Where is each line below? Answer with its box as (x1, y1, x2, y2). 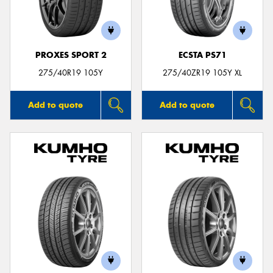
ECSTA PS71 (178, 50, 227, 60)
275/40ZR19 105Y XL (163, 67, 242, 78)
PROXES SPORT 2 (35, 50, 107, 60)
